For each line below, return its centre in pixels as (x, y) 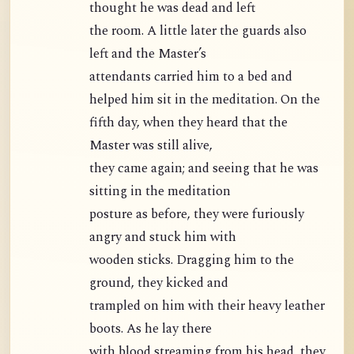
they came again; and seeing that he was (204, 169)
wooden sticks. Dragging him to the (192, 261)
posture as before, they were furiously (197, 215)
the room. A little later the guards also (198, 32)
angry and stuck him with (163, 238)
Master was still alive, (151, 146)
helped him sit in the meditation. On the (205, 100)
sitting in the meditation (160, 192)
